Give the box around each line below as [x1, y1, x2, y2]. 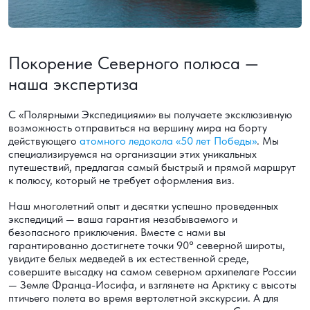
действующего [8, 134, 80, 148]
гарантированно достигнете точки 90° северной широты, [8, 239, 285, 253]
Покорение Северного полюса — [8, 53, 259, 74]
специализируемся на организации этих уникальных [8, 147, 257, 161]
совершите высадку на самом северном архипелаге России [8, 265, 296, 279]
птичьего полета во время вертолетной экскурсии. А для [8, 291, 279, 305]
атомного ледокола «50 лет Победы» [80, 134, 257, 148]
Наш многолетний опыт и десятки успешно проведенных [8, 199, 278, 213]
